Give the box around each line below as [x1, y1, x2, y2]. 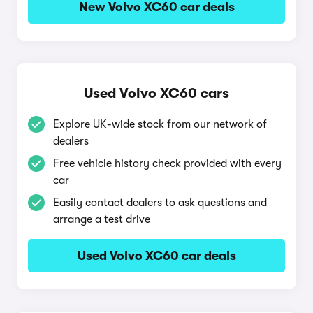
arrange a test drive [53, 213, 150, 226]
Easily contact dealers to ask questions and [53, 196, 267, 209]
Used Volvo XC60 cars [84, 85, 229, 101]
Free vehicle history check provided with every [53, 157, 282, 170]
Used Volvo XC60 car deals [77, 249, 236, 263]
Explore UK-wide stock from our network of [53, 118, 267, 131]
